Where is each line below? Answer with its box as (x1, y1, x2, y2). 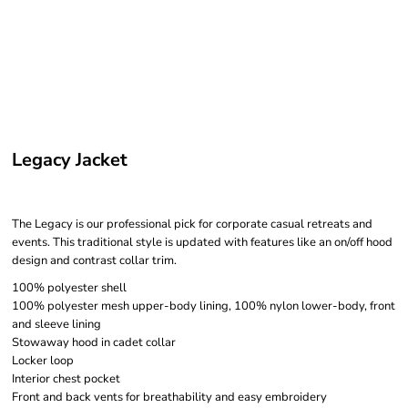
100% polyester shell (12, 280, 127, 296)
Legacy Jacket (12, 148, 127, 172)
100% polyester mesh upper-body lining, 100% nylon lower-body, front (12, 298, 395, 314)
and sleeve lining (12, 316, 101, 332)
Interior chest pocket (12, 371, 120, 387)
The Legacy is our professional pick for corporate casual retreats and (12, 216, 372, 232)
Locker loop (12, 352, 74, 369)
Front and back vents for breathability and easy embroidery (12, 389, 327, 405)
